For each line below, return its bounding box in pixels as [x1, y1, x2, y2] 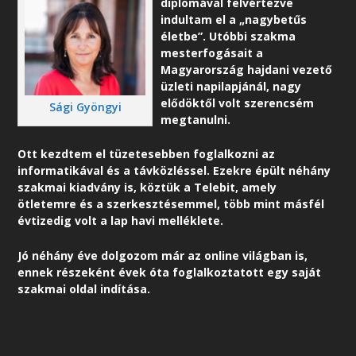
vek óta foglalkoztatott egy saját [126, 264, 322, 280]
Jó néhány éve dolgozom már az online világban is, [17, 247, 308, 263]
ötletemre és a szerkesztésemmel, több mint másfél [17, 196, 325, 212]
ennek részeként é [17, 264, 126, 280]
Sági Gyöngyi [48, 99, 122, 115]
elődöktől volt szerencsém [161, 95, 315, 110]
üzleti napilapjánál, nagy [161, 78, 302, 94]
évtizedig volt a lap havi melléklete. [17, 213, 224, 229]
